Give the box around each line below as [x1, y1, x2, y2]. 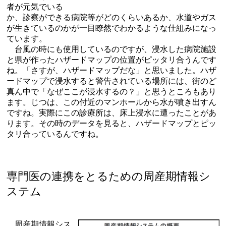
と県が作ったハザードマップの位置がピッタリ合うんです [7, 55, 216, 64]
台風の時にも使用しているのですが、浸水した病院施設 [7, 44, 216, 53]
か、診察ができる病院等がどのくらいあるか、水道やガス [7, 13, 216, 22]
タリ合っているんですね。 [7, 129, 103, 138]
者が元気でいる [7, 2, 63, 11]
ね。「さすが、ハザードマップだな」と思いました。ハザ [7, 66, 216, 75]
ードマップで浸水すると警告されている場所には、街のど [7, 76, 216, 85]
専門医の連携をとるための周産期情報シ [7, 169, 210, 183]
